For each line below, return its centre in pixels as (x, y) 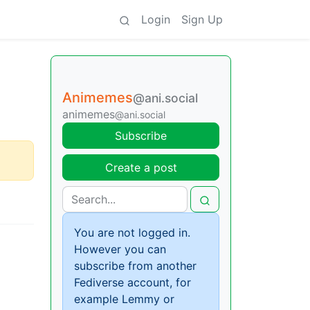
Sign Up (202, 19)
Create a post (141, 167)
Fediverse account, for (133, 282)
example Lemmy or (124, 299)
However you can (120, 249)
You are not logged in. (132, 232)
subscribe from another (135, 266)
